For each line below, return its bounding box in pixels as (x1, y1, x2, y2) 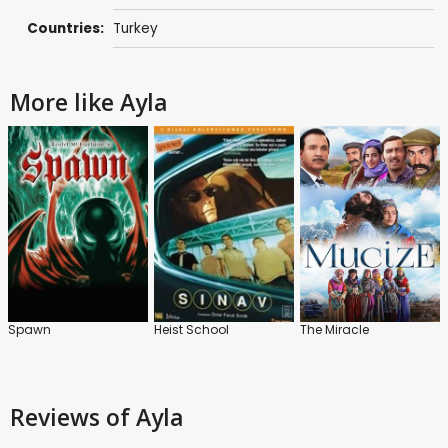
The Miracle (300, 321, 369, 339)
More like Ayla (10, 86, 168, 119)
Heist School (154, 321, 229, 339)
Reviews (10, 401, 106, 434)
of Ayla (106, 401, 184, 434)
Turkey (112, 19, 158, 39)
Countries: (27, 19, 105, 39)
